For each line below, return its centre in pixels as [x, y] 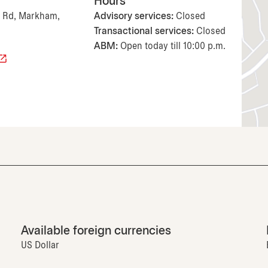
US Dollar [40, 246]
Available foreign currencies [96, 232]
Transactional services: [144, 32]
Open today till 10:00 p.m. [173, 47]
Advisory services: [134, 17]
